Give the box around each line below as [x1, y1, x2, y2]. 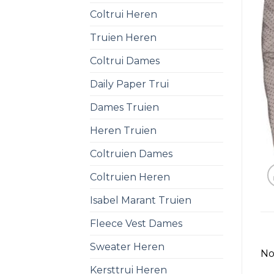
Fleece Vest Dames [90, 217, 182, 229]
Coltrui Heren [90, 8, 157, 20]
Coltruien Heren [90, 171, 170, 183]
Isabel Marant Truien [90, 194, 191, 206]
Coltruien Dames [90, 147, 172, 160]
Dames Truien [90, 101, 159, 113]
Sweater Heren [90, 240, 165, 253]
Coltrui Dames [90, 54, 160, 67]
